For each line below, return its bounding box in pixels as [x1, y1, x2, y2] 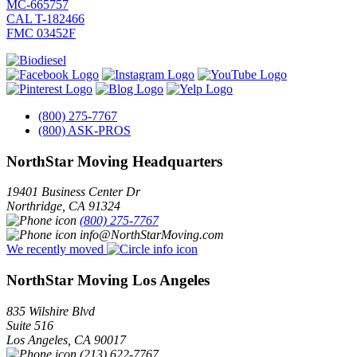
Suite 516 [6, 318, 53, 332]
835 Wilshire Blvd [6, 304, 95, 318]
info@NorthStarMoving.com [80, 228, 224, 242]
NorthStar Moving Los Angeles [6, 272, 210, 289]
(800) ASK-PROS [38, 123, 131, 137]
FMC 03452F [6, 25, 76, 40]
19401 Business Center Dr [6, 185, 140, 199]
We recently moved [6, 242, 107, 257]
